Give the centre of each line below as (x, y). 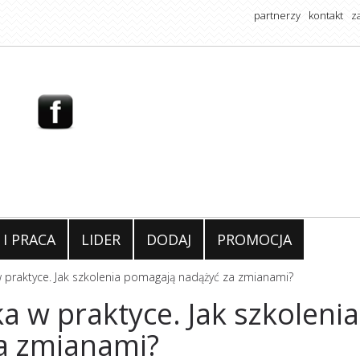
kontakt (326, 15)
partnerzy (277, 15)
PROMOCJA (254, 239)
